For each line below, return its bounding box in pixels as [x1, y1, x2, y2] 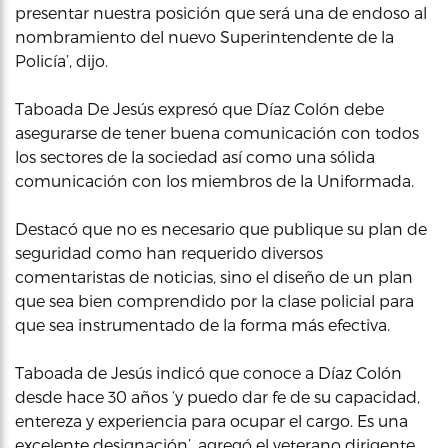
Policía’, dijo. [15, 50, 108, 70]
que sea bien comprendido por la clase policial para [15, 290, 414, 310]
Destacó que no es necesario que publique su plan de [15, 218, 427, 238]
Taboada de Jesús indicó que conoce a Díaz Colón [15, 362, 402, 382]
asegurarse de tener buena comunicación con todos [15, 122, 419, 142]
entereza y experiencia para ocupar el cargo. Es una [15, 410, 408, 430]
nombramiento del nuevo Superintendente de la [15, 26, 394, 46]
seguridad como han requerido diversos [15, 242, 323, 262]
